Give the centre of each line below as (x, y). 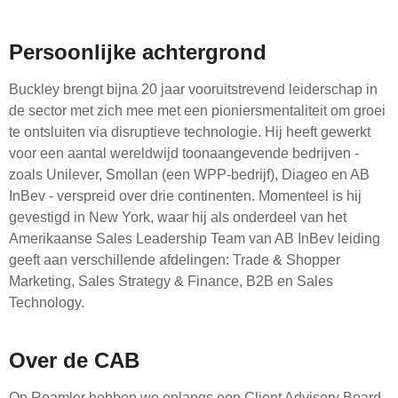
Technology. (47, 303)
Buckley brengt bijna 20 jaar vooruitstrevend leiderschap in (193, 90)
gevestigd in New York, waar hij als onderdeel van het (178, 218)
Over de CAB (74, 360)
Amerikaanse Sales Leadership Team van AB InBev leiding (195, 239)
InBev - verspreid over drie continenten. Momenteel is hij (185, 196)
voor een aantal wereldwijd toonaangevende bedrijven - (184, 154)
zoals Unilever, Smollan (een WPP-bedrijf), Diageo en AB (189, 175)
